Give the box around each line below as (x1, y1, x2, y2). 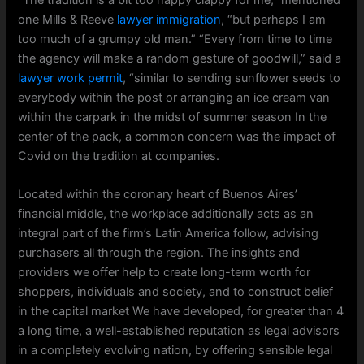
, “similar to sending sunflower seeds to (123, 70, 341, 85)
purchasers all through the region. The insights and (18, 245, 301, 261)
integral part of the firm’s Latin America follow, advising (18, 226, 319, 241)
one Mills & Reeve (18, 11, 118, 27)
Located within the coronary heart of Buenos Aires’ (18, 187, 298, 202)
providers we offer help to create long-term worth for (18, 265, 311, 280)
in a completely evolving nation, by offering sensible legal (18, 343, 333, 358)
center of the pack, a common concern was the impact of (18, 128, 336, 144)
